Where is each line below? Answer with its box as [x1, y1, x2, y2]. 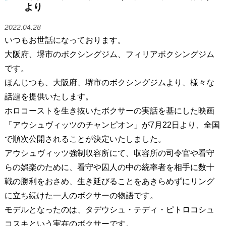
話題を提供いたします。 [4, 92, 93, 101]
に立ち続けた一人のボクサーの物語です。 [4, 191, 158, 200]
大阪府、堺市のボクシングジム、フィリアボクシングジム [4, 49, 214, 59]
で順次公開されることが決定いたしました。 [4, 134, 166, 143]
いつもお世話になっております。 [4, 35, 126, 44]
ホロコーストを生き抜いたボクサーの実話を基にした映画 [4, 106, 214, 115]
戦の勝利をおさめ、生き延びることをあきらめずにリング [4, 177, 214, 186]
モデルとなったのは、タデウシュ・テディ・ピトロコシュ [4, 205, 214, 214]
